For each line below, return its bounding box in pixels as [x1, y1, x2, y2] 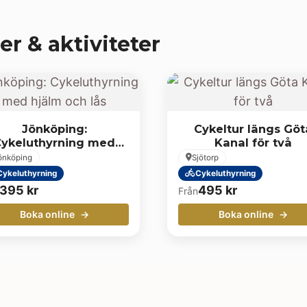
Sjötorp [192, 152, 219, 162]
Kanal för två [214, 135, 292, 149]
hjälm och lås [14, 149, 94, 163]
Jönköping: [21, 121, 87, 136]
